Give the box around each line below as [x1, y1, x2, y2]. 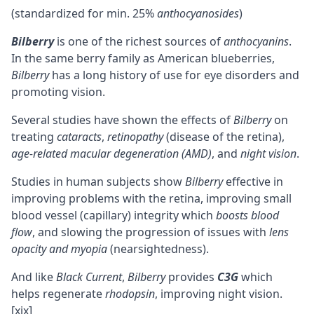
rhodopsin [105, 286, 155, 302]
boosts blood [216, 207, 279, 224]
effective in [223, 174, 283, 190]
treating [11, 129, 57, 145]
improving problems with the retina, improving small [11, 191, 292, 207]
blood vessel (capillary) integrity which [11, 207, 216, 224]
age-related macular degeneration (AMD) [11, 146, 212, 162]
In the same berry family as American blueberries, [11, 50, 275, 67]
